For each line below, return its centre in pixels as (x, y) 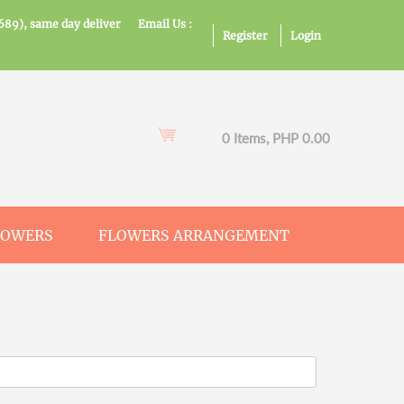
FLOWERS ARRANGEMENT (194, 235)
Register (245, 36)
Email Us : (165, 24)
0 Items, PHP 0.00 (276, 138)
